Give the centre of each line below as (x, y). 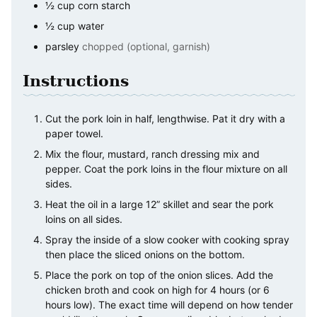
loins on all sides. (84, 219)
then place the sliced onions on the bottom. (145, 254)
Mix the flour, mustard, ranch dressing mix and (152, 154)
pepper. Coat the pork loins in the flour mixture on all (166, 168)
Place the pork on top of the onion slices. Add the (159, 275)
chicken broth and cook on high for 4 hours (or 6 (157, 289)
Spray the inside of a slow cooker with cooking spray (167, 239)
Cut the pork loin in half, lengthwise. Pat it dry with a (165, 118)
